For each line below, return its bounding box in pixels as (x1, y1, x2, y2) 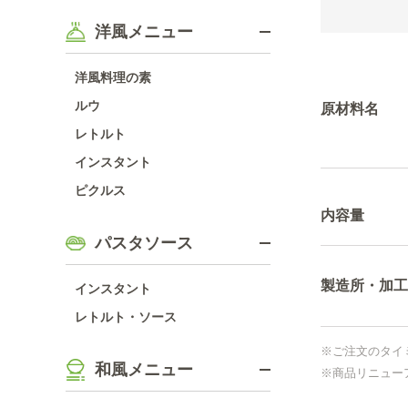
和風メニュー (95, 361, 193, 379)
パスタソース (95, 234, 193, 252)
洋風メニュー (95, 23, 193, 41)
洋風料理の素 (75, 70, 151, 85)
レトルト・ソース (75, 310, 177, 324)
